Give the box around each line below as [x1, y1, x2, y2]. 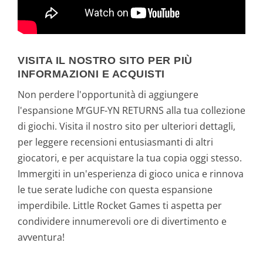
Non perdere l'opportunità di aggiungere [18, 88, 198, 102]
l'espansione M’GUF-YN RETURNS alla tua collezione [18, 104, 245, 117]
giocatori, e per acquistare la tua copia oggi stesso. [18, 151, 242, 165]
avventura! [18, 231, 65, 244]
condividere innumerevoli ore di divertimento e [18, 215, 227, 228]
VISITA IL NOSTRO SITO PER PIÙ [18, 55, 193, 67]
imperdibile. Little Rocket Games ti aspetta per [18, 199, 222, 213]
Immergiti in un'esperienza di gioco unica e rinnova [18, 167, 244, 181]
